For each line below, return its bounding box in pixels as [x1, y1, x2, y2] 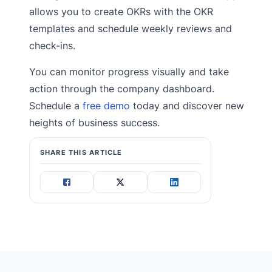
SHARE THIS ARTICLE [39, 148, 123, 157]
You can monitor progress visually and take [29, 66, 229, 78]
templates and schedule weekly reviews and [29, 22, 232, 35]
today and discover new [130, 100, 244, 112]
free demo [83, 100, 130, 112]
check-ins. [29, 39, 75, 52]
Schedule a [29, 100, 83, 112]
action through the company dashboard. [29, 83, 214, 95]
